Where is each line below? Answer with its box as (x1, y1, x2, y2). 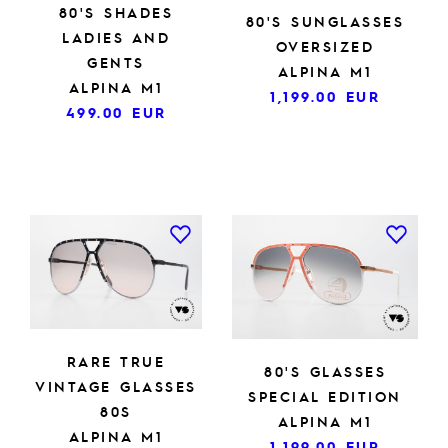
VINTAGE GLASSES (35, 377, 197, 396)
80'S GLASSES (264, 361, 386, 380)
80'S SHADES (58, 2, 174, 21)
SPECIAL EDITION (248, 386, 402, 405)
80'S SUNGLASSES (245, 12, 405, 31)
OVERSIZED (275, 37, 375, 56)
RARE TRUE (66, 352, 166, 371)
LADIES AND (62, 27, 170, 46)
